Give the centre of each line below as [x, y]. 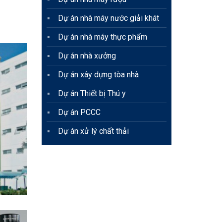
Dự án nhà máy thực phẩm [102, 37]
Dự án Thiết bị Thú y [92, 94]
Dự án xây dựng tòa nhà [98, 75]
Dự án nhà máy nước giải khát [108, 18]
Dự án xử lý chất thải [93, 131]
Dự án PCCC [79, 112]
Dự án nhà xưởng [87, 56]
